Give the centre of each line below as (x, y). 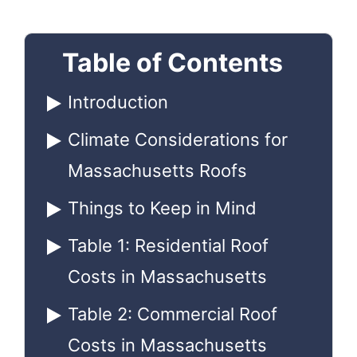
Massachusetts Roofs (157, 170)
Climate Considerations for (177, 139)
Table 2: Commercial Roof (172, 314)
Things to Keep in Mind (162, 208)
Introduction (118, 102)
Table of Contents (172, 62)
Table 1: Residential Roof (168, 245)
